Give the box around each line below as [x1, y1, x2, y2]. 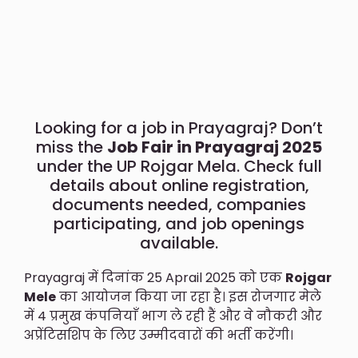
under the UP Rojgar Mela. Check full [36, 155, 322, 178]
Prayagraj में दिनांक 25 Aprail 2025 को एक [24, 268, 285, 288]
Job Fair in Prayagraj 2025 [107, 136, 322, 159]
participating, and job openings [54, 213, 304, 236]
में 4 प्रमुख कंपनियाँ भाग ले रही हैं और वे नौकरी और [24, 307, 322, 326]
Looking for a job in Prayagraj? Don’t [35, 117, 323, 140]
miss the [36, 136, 107, 159]
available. [140, 232, 218, 255]
